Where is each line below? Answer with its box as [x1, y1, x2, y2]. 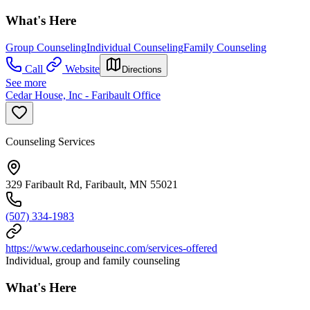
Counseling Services [6, 136, 95, 148]
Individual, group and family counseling [6, 255, 180, 267]
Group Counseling [6, 42, 86, 54]
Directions [122, 64, 162, 75]
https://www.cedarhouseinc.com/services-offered [6, 242, 217, 255]
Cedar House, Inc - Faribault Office [6, 89, 161, 102]
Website [65, 63, 100, 75]
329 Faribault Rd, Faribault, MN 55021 [6, 179, 178, 191]
